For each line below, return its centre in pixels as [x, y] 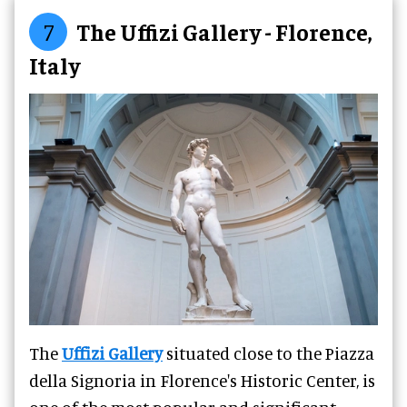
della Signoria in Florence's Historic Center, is [202, 381]
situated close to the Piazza [268, 353]
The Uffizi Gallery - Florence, [224, 31]
